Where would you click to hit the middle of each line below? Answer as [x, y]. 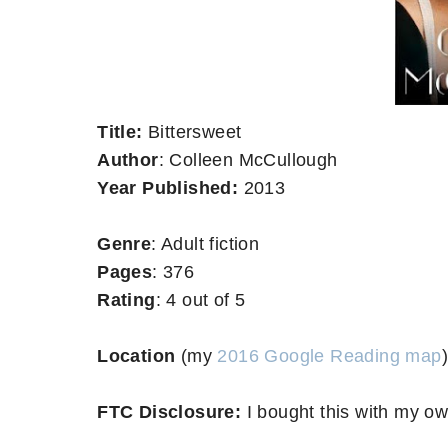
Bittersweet [194, 131]
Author [128, 159]
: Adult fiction [205, 243]
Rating [126, 299]
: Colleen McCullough [248, 159]
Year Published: [168, 187]
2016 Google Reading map [329, 355]
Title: [122, 131]
